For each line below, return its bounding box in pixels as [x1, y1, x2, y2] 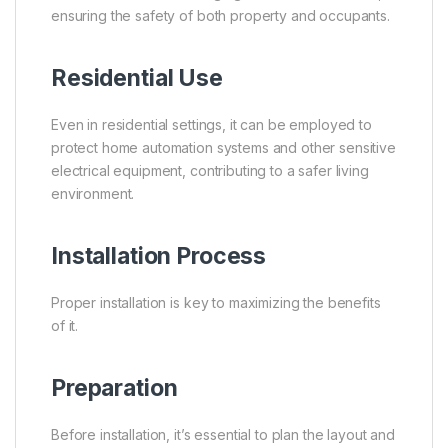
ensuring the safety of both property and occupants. [51, 6, 390, 24]
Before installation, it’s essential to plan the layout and [51, 425, 395, 443]
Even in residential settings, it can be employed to [51, 115, 372, 133]
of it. [51, 316, 79, 334]
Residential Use [51, 63, 223, 92]
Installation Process [51, 241, 267, 270]
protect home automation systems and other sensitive [51, 138, 396, 156]
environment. [51, 184, 135, 202]
